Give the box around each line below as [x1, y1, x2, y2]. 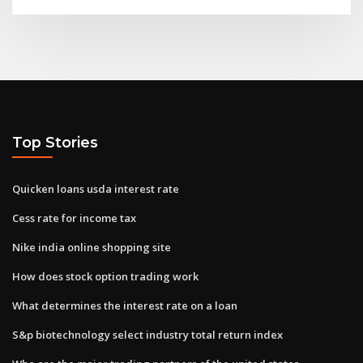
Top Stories [12, 134, 98, 152]
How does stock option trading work [12, 268, 199, 284]
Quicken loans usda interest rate [12, 181, 179, 196]
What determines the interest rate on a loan [12, 297, 237, 313]
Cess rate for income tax [12, 210, 136, 225]
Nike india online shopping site [12, 239, 171, 254]
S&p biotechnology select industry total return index [12, 327, 283, 342]
